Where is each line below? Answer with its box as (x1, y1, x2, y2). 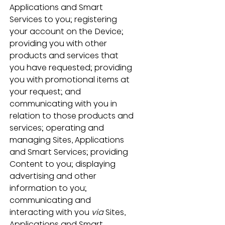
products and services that (9, 49, 121, 61)
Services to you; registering (9, 13, 119, 25)
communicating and (9, 194, 93, 206)
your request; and (9, 85, 83, 97)
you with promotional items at (9, 73, 132, 85)
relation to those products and (9, 109, 136, 122)
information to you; (9, 182, 89, 194)
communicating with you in (9, 97, 119, 109)
